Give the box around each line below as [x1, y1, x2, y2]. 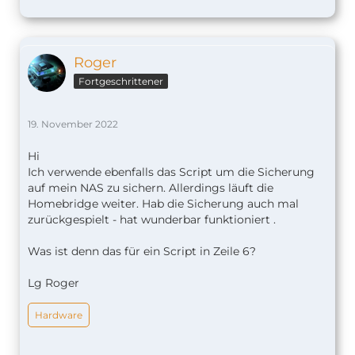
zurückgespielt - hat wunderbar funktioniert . [28, 212, 276, 227]
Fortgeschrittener [78, 74, 163, 87]
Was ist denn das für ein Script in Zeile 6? [28, 243, 256, 258]
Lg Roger [28, 275, 79, 290]
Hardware [35, 308, 82, 321]
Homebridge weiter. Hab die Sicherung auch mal [28, 196, 299, 211]
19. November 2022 [28, 117, 118, 130]
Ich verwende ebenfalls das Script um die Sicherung [28, 164, 315, 179]
